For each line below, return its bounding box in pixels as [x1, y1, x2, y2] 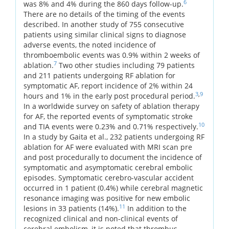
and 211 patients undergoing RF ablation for [24, 70, 175, 80]
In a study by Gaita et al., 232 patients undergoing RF [24, 131, 204, 142]
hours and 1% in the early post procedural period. [24, 90, 195, 101]
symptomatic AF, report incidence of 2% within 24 [24, 80, 193, 90]
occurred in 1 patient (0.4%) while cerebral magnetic [24, 182, 203, 193]
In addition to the [125, 203, 187, 213]
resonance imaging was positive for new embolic [24, 193, 190, 203]
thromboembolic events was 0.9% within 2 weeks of [24, 50, 200, 60]
